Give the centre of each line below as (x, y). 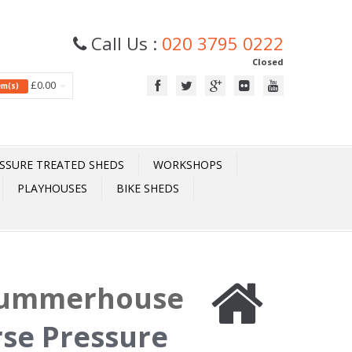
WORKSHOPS (188, 165)
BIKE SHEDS (148, 188)
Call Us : (124, 43)
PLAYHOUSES (52, 188)
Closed (268, 62)
